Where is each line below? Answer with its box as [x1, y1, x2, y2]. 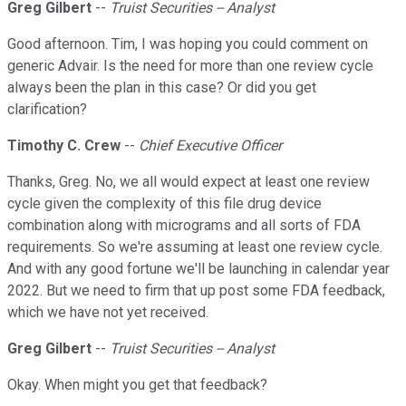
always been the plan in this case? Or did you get [7, 79, 316, 97]
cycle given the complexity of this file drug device [7, 195, 322, 213]
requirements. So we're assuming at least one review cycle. [7, 238, 382, 256]
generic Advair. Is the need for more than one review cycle [7, 57, 373, 75]
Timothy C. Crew [7, 137, 121, 155]
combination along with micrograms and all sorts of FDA [7, 217, 361, 235]
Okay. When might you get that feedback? [7, 376, 267, 394]
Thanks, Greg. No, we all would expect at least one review [7, 173, 370, 191]
